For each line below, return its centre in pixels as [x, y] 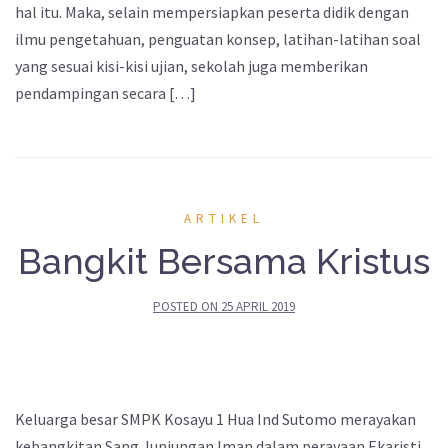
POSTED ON [187, 307]
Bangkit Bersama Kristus [224, 261]
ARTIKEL [224, 219]
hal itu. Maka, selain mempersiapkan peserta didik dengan [212, 12]
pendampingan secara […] [105, 93]
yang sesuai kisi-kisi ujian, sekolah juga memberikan [191, 66]
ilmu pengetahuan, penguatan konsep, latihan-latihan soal [218, 39]
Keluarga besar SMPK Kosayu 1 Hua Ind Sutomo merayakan [215, 419]
